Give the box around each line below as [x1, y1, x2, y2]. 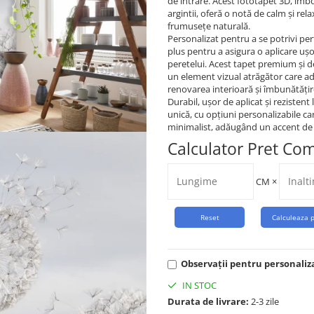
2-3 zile [249, 295, 279, 308]
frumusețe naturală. [168, 20, 250, 32]
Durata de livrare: [168, 295, 249, 308]
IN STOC [180, 279, 217, 292]
